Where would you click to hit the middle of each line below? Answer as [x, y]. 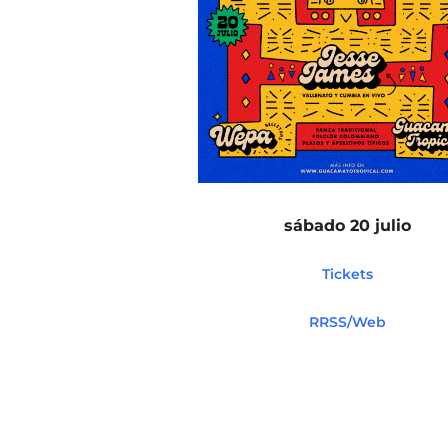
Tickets [348, 273]
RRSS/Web [348, 321]
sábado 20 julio [348, 225]
